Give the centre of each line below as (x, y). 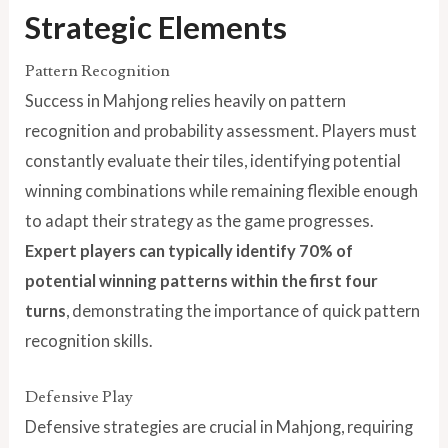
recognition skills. (89, 340)
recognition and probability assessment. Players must (221, 130)
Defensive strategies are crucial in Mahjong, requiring (219, 427)
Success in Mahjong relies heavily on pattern (186, 100)
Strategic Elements (156, 26)
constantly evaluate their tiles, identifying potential (213, 160)
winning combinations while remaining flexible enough (222, 190)
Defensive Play (79, 397)
